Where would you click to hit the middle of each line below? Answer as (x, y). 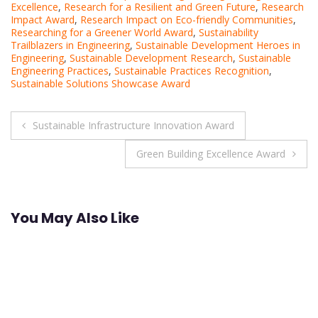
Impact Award (43, 20)
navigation (70, 154)
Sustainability (229, 32)
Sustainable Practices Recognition (192, 71)
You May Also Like (75, 218)
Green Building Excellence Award (211, 154)
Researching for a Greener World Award (102, 32)
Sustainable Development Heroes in (218, 45)
